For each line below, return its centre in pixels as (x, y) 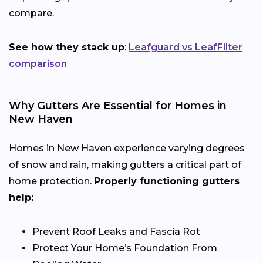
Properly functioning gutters (167, 181)
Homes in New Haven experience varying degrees (127, 148)
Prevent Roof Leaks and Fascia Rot (116, 231)
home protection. (51, 181)
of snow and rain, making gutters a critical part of (125, 164)
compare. (31, 13)
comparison (38, 63)
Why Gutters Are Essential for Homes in (118, 105)
